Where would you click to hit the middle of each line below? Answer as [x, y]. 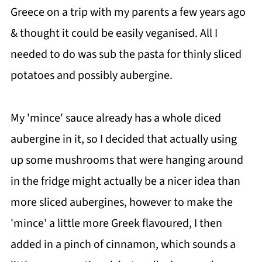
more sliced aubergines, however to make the [121, 202]
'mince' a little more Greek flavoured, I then [116, 223]
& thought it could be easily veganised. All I [114, 33]
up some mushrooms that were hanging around [127, 160]
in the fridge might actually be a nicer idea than [125, 181]
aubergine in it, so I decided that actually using [123, 139]
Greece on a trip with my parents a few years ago [128, 12]
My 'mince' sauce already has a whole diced [116, 118]
